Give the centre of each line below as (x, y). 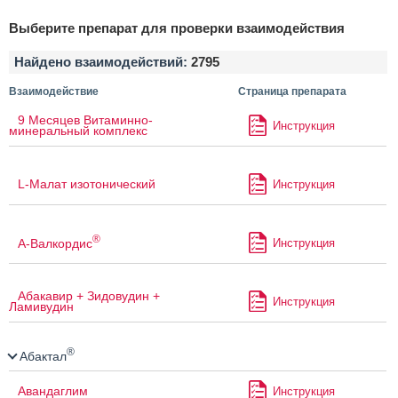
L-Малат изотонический (87, 184)
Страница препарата (292, 92)
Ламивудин (41, 307)
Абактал (41, 356)
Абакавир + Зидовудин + (89, 296)
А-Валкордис (55, 243)
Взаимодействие (54, 92)
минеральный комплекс (78, 131)
